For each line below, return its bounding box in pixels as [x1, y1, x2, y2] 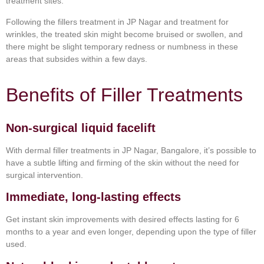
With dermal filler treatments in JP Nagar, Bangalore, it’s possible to [6, 145, 256, 155]
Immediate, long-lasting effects [6, 190, 181, 204]
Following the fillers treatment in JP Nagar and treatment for [6, 16, 229, 27]
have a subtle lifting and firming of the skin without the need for [6, 157, 239, 167]
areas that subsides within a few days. [6, 54, 147, 64]
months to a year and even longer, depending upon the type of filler [6, 227, 256, 237]
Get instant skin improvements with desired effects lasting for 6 [6, 214, 239, 225]
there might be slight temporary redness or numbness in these [6, 41, 238, 51]
